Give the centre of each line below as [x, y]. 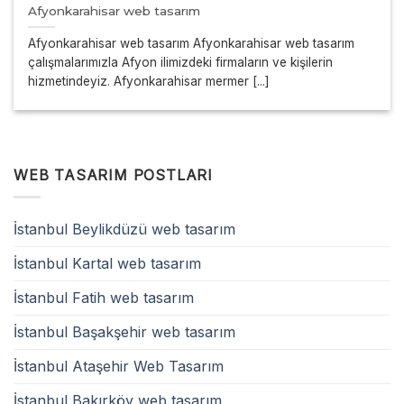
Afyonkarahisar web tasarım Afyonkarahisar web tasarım [192, 44]
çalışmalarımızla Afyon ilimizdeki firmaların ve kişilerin [181, 63]
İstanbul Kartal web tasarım [107, 264]
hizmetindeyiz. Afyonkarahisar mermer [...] [149, 82]
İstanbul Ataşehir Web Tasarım [119, 367]
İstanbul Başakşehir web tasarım [124, 332]
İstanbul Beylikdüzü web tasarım [124, 230]
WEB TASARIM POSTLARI [113, 174]
